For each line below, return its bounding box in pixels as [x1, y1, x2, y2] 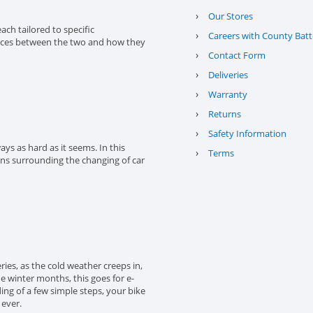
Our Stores [208, 10, 253, 22]
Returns [208, 108, 241, 120]
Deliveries [208, 68, 248, 81]
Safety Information [208, 127, 286, 140]
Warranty [208, 88, 247, 101]
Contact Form [208, 49, 265, 61]
